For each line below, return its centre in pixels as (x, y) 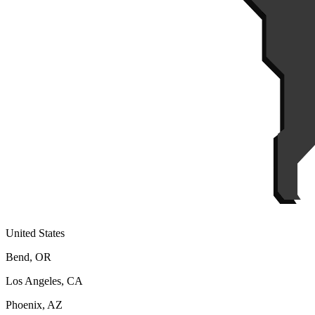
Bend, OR (28, 257)
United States (35, 233)
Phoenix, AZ (34, 305)
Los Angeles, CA (44, 281)
